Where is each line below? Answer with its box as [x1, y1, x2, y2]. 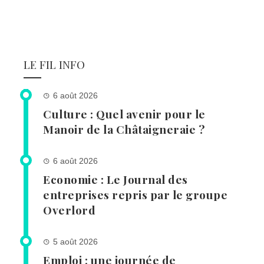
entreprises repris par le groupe [43, 187, 227, 203]
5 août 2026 [53, 237, 98, 247]
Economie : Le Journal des [43, 171, 188, 187]
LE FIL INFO [24, 57, 85, 72]
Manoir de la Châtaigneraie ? [43, 121, 207, 137]
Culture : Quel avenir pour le [43, 106, 206, 122]
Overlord [43, 202, 95, 218]
